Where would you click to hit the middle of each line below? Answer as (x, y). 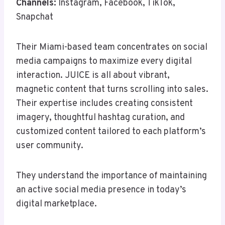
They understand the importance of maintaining (111, 176)
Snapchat (35, 18)
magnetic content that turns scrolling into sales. (112, 90)
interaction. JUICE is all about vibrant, (93, 76)
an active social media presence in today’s (101, 190)
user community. (50, 146)
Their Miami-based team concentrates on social (112, 48)
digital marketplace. (57, 204)
